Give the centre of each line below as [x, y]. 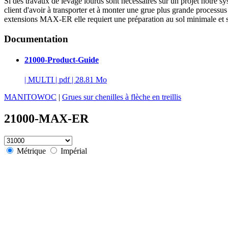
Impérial [74, 151]
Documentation [36, 39]
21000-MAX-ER [46, 118]
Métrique [32, 151]
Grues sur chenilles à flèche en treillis [122, 97]
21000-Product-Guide [62, 60]
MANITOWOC [30, 97]
